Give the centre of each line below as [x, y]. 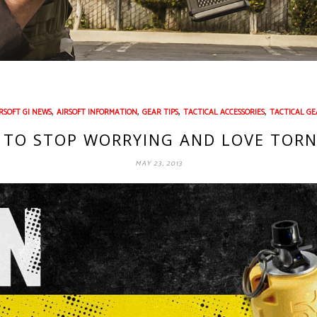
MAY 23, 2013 [158, 163]
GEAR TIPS [160, 112]
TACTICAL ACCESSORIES [224, 112]
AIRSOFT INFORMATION [97, 112]
